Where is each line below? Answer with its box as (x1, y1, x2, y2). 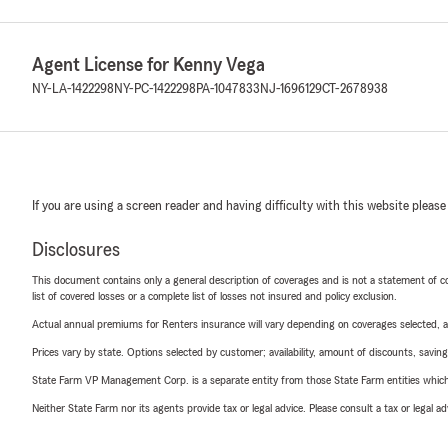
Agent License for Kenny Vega (32, 55, 265, 75)
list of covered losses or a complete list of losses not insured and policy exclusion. (32, 290, 397, 302)
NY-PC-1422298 (114, 82, 196, 96)
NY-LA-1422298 (32, 82, 114, 96)
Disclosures (32, 240, 120, 260)
